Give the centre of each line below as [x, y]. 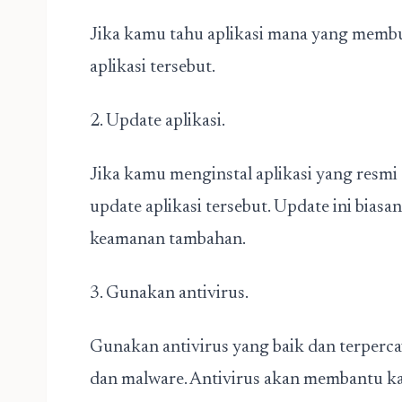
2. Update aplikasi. [157, 121]
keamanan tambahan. [168, 240]
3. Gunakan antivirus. [169, 293]
